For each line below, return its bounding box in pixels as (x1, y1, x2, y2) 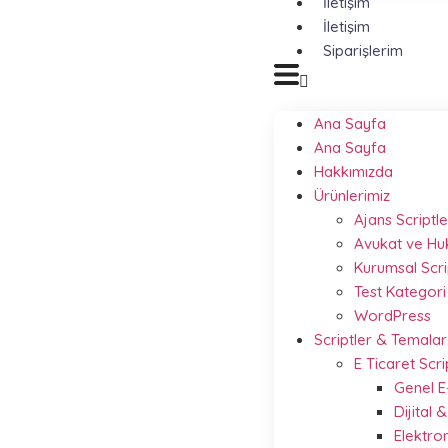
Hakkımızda (314, 161, 393, 181)
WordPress (354, 305, 431, 325)
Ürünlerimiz (314, 185, 390, 205)
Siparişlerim (323, 41, 403, 60)
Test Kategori (354, 281, 446, 301)
